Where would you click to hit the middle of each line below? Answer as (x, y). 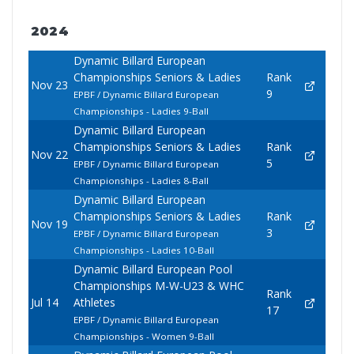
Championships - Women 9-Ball (143, 337)
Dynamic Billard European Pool (153, 269)
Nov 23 (49, 85)
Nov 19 (49, 224)
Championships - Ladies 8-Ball (141, 181)
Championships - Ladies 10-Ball (143, 250)
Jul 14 (44, 303)
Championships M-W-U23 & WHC (158, 286)
